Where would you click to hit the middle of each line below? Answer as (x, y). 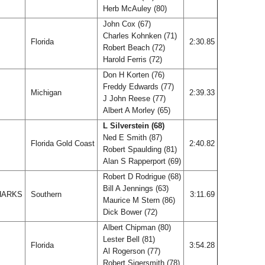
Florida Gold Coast (63, 143)
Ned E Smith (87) (131, 138)
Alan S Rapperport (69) (142, 161)
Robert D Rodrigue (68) (141, 177)
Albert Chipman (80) (136, 227)
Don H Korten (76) (132, 75)
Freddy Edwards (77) (137, 87)
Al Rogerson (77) (130, 251)
